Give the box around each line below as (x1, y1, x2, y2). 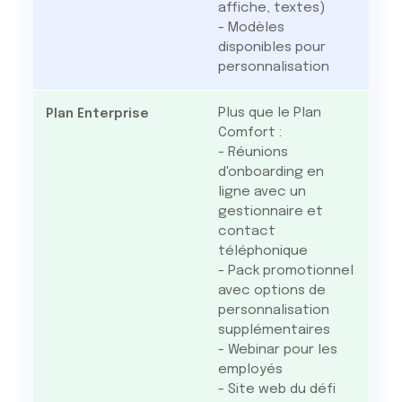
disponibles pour (217, 40, 326, 55)
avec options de (217, 284, 326, 298)
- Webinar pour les (217, 343, 337, 357)
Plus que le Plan (217, 106, 321, 120)
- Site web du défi (217, 382, 336, 397)
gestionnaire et (217, 205, 323, 219)
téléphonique (217, 244, 308, 258)
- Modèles (217, 21, 284, 35)
